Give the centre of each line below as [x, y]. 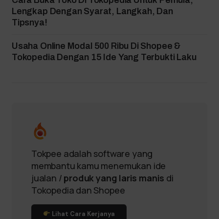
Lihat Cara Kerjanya [82, 214]
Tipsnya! [30, 22]
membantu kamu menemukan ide [99, 166]
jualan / [48, 178]
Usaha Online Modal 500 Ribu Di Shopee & [96, 46]
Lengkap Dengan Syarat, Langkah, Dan [92, 11]
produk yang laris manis [114, 178]
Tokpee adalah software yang [92, 153]
